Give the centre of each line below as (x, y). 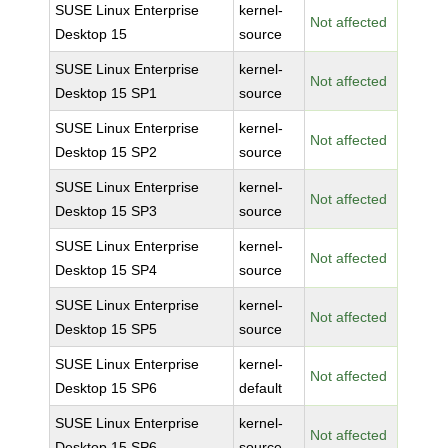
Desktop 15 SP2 (106, 152)
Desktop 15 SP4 (106, 270)
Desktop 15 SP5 (106, 329)
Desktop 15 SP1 (106, 93)
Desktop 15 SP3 (106, 211)
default (261, 388)
